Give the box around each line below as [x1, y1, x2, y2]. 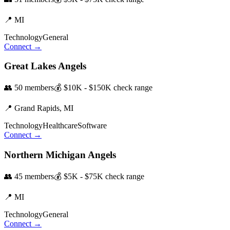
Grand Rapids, [14, 104, 64, 113]
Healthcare [43, 121, 78, 130]
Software [78, 121, 107, 130]
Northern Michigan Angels [4, 149, 116, 160]
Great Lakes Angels [4, 61, 86, 72]
